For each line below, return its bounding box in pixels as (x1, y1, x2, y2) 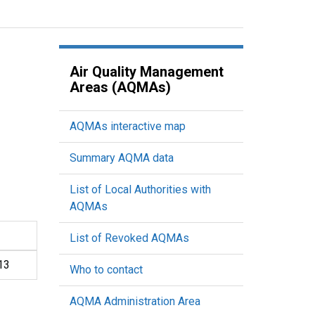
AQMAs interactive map (69, 120, 186, 133)
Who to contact (69, 263, 143, 276)
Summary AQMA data (69, 151, 174, 165)
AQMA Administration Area (69, 295, 200, 308)
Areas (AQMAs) (69, 79, 171, 96)
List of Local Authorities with (69, 183, 211, 196)
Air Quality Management (69, 63, 224, 80)
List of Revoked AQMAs (69, 231, 189, 245)
